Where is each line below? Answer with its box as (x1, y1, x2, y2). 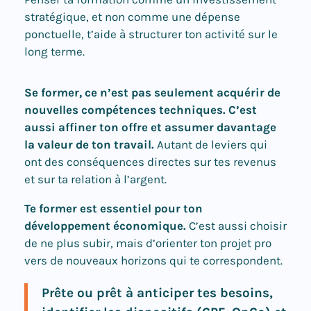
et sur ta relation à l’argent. (24, 171, 167, 186)
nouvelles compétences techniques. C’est (24, 102, 257, 117)
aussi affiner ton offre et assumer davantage (24, 119, 276, 134)
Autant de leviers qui (154, 137, 267, 151)
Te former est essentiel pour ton (24, 201, 203, 215)
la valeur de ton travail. (24, 137, 154, 151)
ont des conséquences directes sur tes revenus (24, 154, 276, 169)
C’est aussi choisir (186, 218, 287, 233)
